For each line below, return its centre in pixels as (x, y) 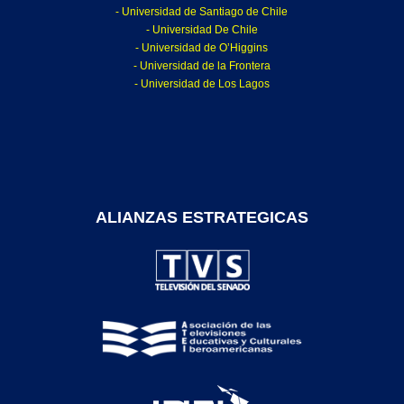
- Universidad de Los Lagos (202, 84)
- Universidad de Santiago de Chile (202, 12)
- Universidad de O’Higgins (202, 48)
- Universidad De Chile (202, 30)
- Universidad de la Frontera (202, 66)
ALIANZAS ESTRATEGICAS (202, 218)
